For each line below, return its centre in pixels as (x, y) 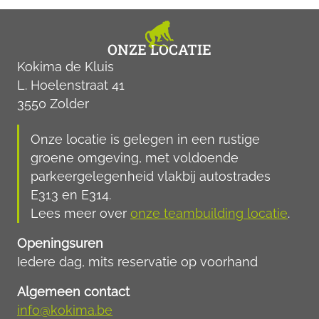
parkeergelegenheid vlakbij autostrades (151, 176)
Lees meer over (80, 213)
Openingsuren (60, 243)
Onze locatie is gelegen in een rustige (145, 139)
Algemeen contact (73, 292)
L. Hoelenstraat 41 (71, 85)
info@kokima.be (65, 310)
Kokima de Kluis (66, 67)
